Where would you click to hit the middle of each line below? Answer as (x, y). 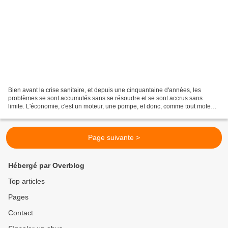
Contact (21, 213)
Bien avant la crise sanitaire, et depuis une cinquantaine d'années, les (105, 90)
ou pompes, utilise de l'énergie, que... (60, 115)
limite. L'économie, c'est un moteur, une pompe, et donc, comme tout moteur (112, 107)
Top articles (26, 181)
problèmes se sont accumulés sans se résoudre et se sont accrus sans (105, 98)
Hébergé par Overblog (46, 166)
